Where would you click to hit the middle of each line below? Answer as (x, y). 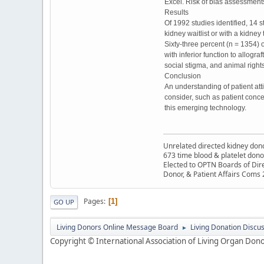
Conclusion (183, 76)
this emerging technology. (205, 108)
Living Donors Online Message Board (117, 227)
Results (176, 12)
